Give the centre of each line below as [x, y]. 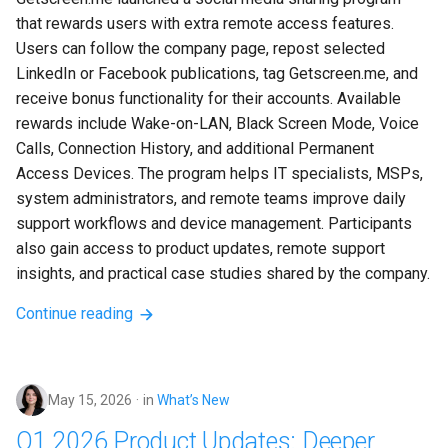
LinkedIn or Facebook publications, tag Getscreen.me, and [219, 74]
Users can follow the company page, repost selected [202, 49]
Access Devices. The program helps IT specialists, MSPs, [221, 174]
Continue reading [76, 314]
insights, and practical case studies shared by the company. [223, 274]
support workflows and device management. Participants [216, 224]
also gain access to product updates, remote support [202, 249]
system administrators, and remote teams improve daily [213, 199]
